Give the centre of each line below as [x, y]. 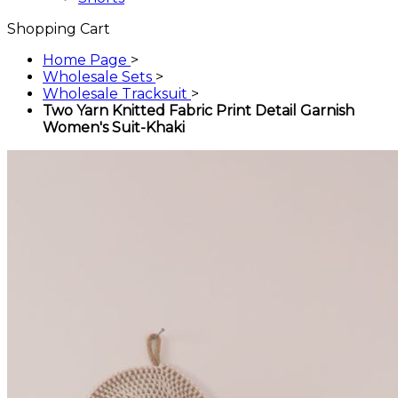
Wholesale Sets [99, 77]
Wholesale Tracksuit [117, 94]
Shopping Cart [59, 29]
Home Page [85, 60]
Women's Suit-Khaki [114, 128]
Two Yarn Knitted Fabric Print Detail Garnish [199, 111]
